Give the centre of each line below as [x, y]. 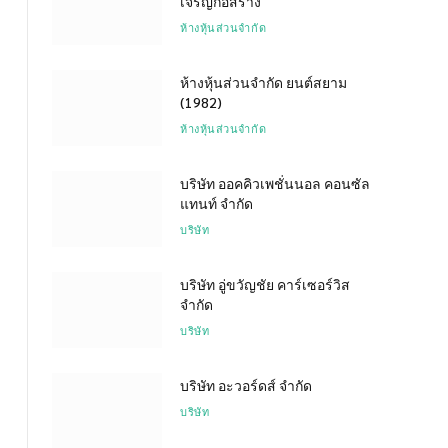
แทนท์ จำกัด [216, 202]
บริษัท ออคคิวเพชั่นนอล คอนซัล [275, 182]
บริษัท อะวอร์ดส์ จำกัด [246, 384]
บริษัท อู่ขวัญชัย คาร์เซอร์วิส [265, 283]
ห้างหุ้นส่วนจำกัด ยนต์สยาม [263, 81]
